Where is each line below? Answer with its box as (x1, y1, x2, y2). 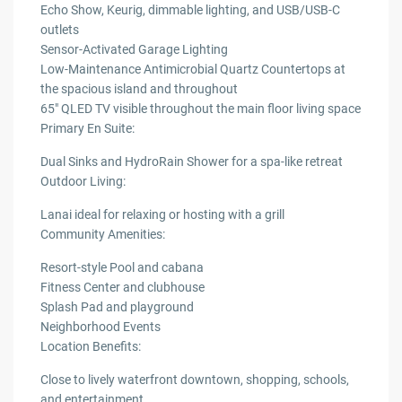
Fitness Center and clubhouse (40, 280, 205, 295)
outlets (40, 22, 80, 38)
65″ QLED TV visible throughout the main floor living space (40, 101, 362, 117)
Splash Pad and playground (40, 300, 195, 315)
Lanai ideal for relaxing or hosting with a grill (40, 207, 285, 223)
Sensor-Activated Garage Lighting (40, 42, 229, 57)
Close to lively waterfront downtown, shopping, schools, (40, 372, 350, 388)
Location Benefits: (40, 339, 142, 354)
